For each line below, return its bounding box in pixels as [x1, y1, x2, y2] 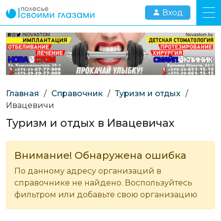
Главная [6, 88, 39, 98]
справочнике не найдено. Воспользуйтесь [14, 178, 192, 187]
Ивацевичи [6, 100, 54, 110]
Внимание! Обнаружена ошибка [14, 149, 186, 161]
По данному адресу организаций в [14, 166, 161, 176]
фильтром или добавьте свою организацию [14, 189, 197, 199]
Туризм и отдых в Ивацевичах [6, 116, 175, 129]
